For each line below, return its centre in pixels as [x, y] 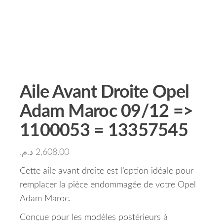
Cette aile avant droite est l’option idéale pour [107, 171]
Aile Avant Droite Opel [105, 92]
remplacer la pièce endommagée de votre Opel [108, 185]
